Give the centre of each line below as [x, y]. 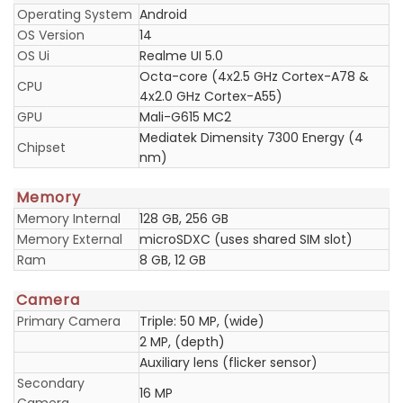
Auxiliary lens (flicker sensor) [228, 363]
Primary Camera [69, 321]
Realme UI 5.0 [181, 56]
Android [163, 14]
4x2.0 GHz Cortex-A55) [211, 96]
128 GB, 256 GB [184, 219]
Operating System [75, 14]
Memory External [70, 239]
